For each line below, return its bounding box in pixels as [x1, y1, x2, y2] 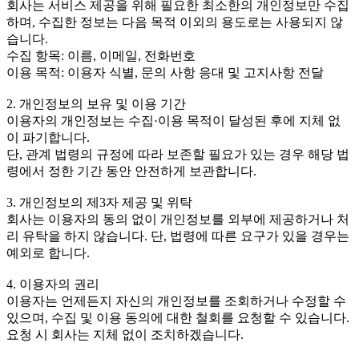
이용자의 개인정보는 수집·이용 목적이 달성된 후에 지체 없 [6, 114, 341, 127]
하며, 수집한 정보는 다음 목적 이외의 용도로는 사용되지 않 [6, 15, 343, 29]
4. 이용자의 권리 [6, 277, 99, 291]
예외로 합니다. [6, 246, 90, 260]
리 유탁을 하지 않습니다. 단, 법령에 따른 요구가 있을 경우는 [6, 229, 349, 243]
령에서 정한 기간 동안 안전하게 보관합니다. [6, 164, 256, 178]
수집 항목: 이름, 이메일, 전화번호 [6, 49, 196, 63]
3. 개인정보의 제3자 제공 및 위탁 [6, 196, 192, 209]
